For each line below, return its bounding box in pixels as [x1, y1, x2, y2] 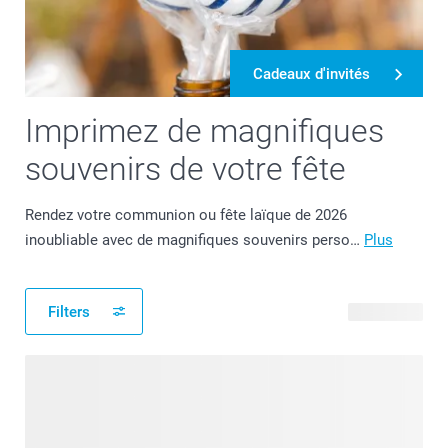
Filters [48, 302, 90, 321]
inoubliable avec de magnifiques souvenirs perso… [25, 231, 364, 249]
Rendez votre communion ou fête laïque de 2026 [25, 206, 347, 224]
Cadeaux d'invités [253, 64, 370, 83]
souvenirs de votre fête [25, 150, 346, 188]
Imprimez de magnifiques [25, 112, 384, 150]
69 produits [348, 302, 423, 321]
